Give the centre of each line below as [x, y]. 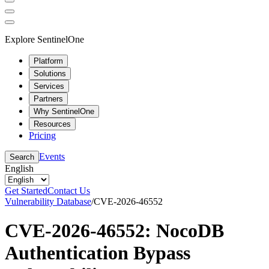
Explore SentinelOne [44, 39]
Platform [48, 61]
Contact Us [69, 190]
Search [22, 157]
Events [52, 156]
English [19, 168]
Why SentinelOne [64, 111]
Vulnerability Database [48, 201]
